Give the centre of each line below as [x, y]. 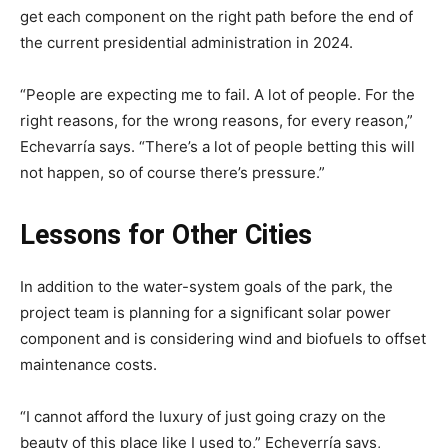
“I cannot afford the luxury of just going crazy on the [203, 417]
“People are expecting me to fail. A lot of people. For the [217, 95]
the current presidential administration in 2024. [186, 43]
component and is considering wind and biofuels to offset [223, 339]
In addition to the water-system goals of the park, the [206, 287]
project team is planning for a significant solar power [205, 313]
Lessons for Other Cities [166, 235]
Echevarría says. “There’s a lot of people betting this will [217, 147]
